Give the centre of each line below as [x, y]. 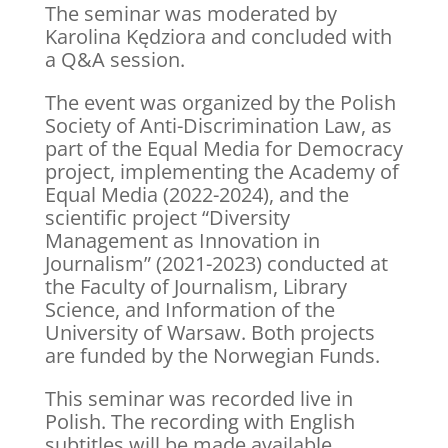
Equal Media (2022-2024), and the [196, 194]
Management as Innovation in [182, 240]
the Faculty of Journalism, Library [195, 286]
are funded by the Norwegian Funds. [212, 355]
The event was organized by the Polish [220, 102]
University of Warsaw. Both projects [209, 332]
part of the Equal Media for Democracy [223, 148]
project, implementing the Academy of [221, 171]
